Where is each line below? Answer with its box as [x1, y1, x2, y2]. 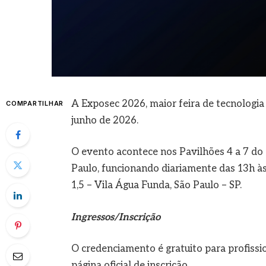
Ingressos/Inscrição [71, 211, 160, 223]
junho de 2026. [71, 114, 138, 126]
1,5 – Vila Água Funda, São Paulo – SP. [71, 179, 242, 192]
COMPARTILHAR [6, 99, 64, 107]
